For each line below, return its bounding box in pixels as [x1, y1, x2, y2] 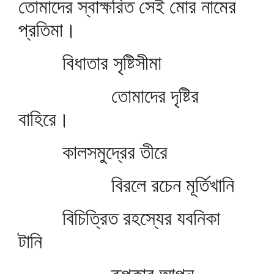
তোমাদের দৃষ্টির [18, 84, 199, 108]
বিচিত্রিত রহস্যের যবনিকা [18, 206, 220, 230]
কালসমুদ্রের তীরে [18, 140, 168, 164]
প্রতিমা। [18, 18, 76, 42]
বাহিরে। [18, 107, 70, 131]
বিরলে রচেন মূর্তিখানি [18, 173, 234, 197]
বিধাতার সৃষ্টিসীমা [18, 51, 161, 75]
